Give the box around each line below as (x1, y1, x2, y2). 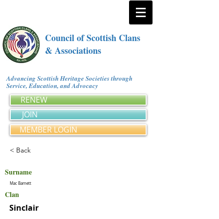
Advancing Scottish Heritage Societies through (6, 74, 132, 83)
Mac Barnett (10, 181, 31, 186)
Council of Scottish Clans (45, 31, 140, 44)
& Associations (45, 44, 101, 57)
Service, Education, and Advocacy (6, 81, 102, 90)
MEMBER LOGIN (20, 124, 77, 135)
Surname (5, 167, 32, 177)
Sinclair (9, 202, 39, 213)
